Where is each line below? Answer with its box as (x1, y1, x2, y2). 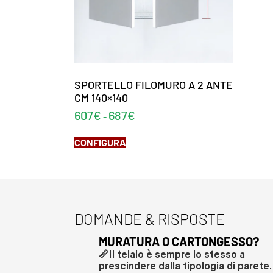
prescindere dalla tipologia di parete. (99, 260, 272, 272)
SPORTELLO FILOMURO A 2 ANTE (74, 77, 233, 91)
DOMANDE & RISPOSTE (74, 209, 225, 228)
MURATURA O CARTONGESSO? (99, 233, 259, 249)
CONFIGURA (74, 136, 126, 148)
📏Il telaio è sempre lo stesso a (99, 248, 245, 260)
